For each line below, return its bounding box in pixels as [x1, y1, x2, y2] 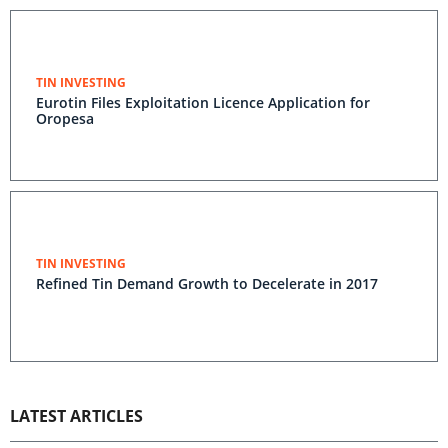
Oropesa [36, 109, 94, 128]
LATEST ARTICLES [10, 405, 143, 427]
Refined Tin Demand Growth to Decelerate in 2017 [36, 274, 378, 293]
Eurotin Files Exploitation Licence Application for [36, 93, 370, 112]
